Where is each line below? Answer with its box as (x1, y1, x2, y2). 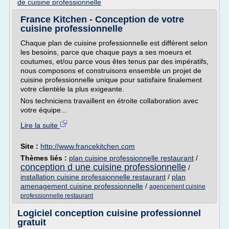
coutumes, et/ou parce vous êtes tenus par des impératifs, (20, 57, 209, 65)
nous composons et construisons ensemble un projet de (20, 66, 201, 75)
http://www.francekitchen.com (40, 142, 135, 150)
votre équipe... (20, 106, 67, 114)
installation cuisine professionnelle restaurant (20, 173, 166, 181)
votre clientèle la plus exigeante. (20, 85, 124, 93)
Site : (20, 142, 40, 150)
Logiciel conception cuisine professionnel (17, 208, 201, 218)
